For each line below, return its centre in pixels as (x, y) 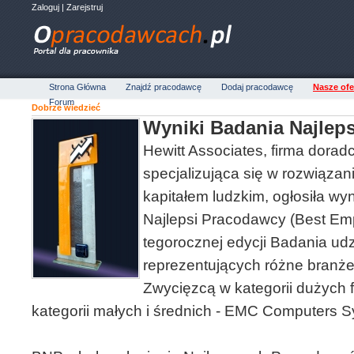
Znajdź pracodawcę (164, 87)
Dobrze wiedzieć (66, 107)
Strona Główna (77, 87)
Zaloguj (45, 7)
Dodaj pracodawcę (257, 87)
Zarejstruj (85, 7)
